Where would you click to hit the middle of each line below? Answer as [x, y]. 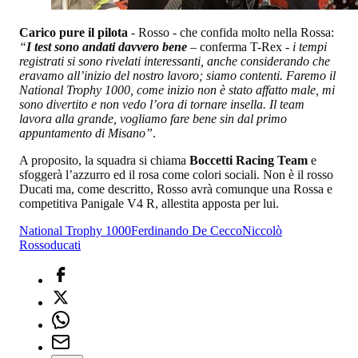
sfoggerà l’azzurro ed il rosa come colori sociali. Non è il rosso [176, 174]
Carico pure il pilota [74, 32]
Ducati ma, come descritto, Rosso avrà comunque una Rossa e [176, 189]
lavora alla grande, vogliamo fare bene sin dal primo [153, 118]
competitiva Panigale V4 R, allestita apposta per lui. [149, 203]
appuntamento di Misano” [86, 133]
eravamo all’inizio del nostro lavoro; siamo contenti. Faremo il [177, 75]
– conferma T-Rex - [240, 46]
